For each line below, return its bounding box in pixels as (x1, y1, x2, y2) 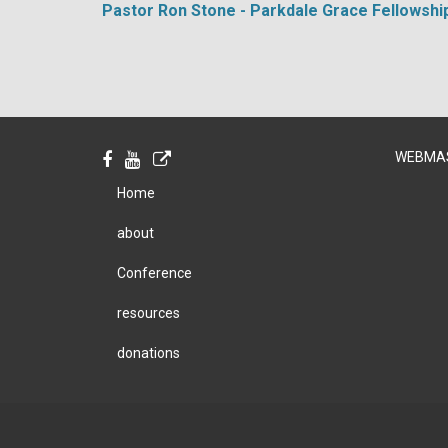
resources (117, 305, 180, 321)
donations (117, 345, 180, 361)
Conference (117, 265, 192, 281)
